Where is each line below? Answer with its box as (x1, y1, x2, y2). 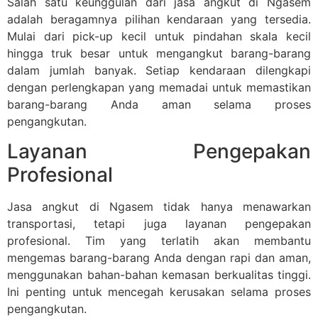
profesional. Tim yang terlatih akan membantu (7, 234, 311, 248)
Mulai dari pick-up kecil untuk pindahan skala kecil (7, 28, 311, 43)
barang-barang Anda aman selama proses (7, 97, 311, 111)
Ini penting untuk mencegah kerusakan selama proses (7, 285, 311, 300)
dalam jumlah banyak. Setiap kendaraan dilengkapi (7, 62, 311, 77)
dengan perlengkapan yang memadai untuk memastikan (7, 79, 311, 94)
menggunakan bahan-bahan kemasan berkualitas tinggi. (7, 268, 311, 283)
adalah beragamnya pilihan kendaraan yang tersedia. (7, 11, 311, 26)
